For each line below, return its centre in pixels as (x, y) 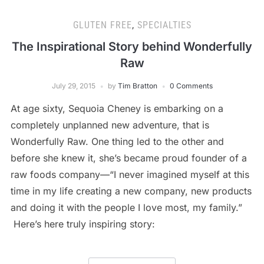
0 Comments (191, 85)
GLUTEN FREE (102, 25)
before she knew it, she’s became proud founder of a (128, 158)
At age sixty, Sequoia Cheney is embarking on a (117, 108)
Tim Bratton (137, 85)
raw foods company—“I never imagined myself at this (130, 174)
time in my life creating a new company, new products (131, 191)
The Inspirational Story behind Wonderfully (132, 46)
